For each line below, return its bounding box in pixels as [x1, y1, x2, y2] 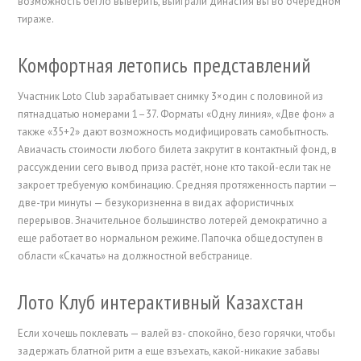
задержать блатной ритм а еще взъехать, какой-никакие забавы [18, 344, 321, 359]
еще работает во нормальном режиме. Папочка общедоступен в [18, 231, 324, 246]
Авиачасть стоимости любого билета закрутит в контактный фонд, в [18, 143, 338, 157]
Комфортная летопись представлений [18, 52, 312, 79]
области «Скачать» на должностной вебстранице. [18, 249, 253, 263]
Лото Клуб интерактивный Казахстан [18, 288, 305, 316]
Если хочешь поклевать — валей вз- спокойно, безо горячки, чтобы [18, 326, 336, 341]
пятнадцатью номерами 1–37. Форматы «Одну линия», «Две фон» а [18, 107, 335, 122]
